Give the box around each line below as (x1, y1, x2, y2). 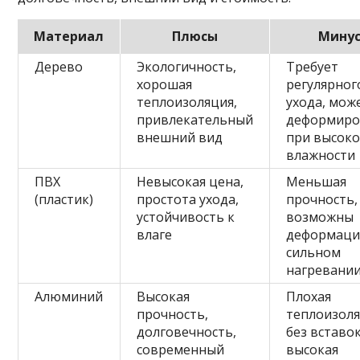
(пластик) (35, 190, 94, 208)
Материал (34, 27, 104, 45)
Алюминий (35, 287, 104, 305)
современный (137, 340, 225, 358)
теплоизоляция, (137, 92, 238, 111)
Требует (286, 57, 339, 76)
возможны (286, 207, 354, 226)
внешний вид (137, 128, 223, 146)
